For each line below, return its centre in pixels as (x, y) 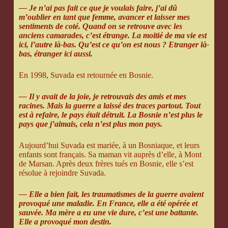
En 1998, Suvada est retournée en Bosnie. (86, 75)
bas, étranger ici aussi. (55, 54)
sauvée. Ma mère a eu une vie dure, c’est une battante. (108, 213)
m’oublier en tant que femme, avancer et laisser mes (104, 17)
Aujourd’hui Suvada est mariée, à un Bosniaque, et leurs (109, 146)
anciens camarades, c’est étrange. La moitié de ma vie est (112, 36)
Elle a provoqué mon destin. (65, 222)
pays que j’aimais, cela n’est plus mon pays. (90, 124)
